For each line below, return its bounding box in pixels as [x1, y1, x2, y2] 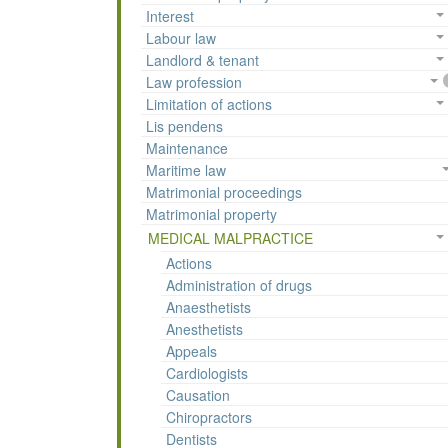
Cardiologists [166, 363, 248, 384]
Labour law [146, 28, 216, 49]
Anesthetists [166, 319, 243, 340]
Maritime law [146, 160, 226, 181]
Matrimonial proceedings [146, 182, 302, 203]
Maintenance [146, 138, 228, 159]
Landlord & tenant [146, 50, 259, 71]
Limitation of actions [146, 94, 272, 115]
